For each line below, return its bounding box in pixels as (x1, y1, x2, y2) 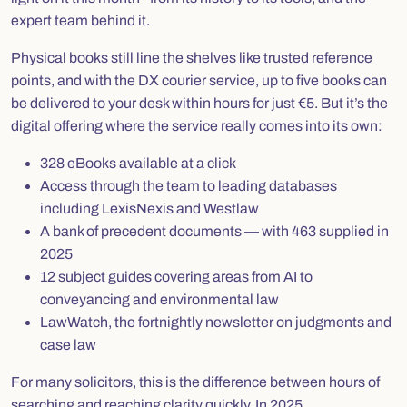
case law (40, 336, 96, 352)
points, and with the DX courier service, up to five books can (11, 72, 387, 88)
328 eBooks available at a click (40, 154, 236, 171)
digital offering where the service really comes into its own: (11, 117, 382, 134)
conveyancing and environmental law (40, 291, 279, 307)
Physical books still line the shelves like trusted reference (11, 49, 372, 65)
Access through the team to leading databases (40, 177, 337, 194)
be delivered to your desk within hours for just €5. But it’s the (11, 94, 388, 111)
